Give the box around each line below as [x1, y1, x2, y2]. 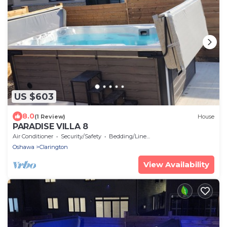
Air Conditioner [13, 133, 53, 140]
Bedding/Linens [109, 133, 146, 140]
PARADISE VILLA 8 [13, 122, 88, 132]
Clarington [40, 143, 68, 151]
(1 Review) [34, 112, 65, 120]
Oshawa [13, 143, 34, 151]
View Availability [143, 160, 209, 170]
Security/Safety [61, 133, 101, 140]
